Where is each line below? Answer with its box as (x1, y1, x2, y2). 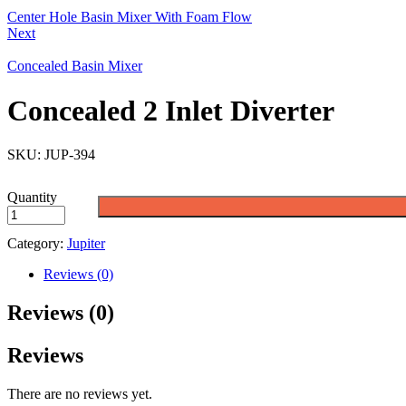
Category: (7, 236, 67, 252)
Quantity (7, 188, 57, 205)
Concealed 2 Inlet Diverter (7, 93, 334, 127)
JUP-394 (44, 147, 95, 163)
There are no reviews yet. (7, 385, 152, 401)
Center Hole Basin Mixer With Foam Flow (7, 9, 252, 25)
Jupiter (67, 236, 105, 252)
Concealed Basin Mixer (7, 58, 142, 74)
